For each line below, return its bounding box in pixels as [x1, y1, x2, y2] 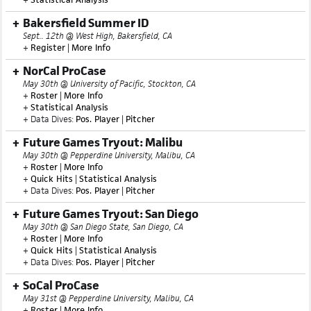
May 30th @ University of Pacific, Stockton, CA [23, 106, 196, 117]
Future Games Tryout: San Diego [23, 234, 199, 249]
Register [31, 69, 65, 81]
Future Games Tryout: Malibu [23, 162, 183, 178]
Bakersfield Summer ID [23, 43, 149, 58]
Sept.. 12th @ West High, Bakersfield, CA [23, 58, 172, 69]
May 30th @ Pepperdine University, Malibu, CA [23, 177, 195, 189]
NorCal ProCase [23, 91, 106, 106]
